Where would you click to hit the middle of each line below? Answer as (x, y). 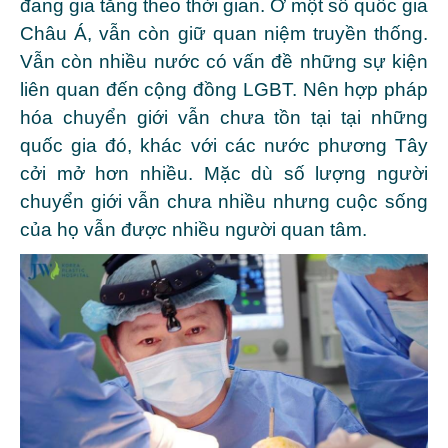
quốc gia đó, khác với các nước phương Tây (224, 145)
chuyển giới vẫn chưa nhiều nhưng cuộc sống (224, 201)
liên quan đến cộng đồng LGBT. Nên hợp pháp (224, 89)
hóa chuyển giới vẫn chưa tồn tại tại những (224, 117)
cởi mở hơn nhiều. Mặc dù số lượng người (224, 173)
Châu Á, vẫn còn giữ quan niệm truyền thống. (224, 33)
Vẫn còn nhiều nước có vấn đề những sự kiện (224, 61)
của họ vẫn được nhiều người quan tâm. (193, 229)
